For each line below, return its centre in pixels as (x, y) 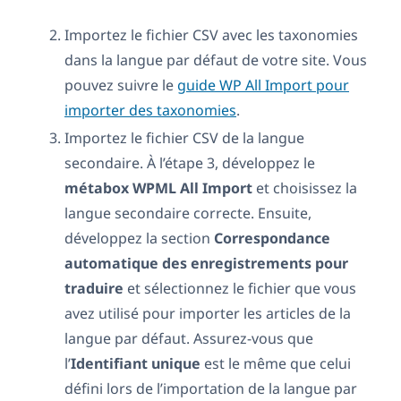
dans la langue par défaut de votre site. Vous (216, 60)
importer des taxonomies (150, 111)
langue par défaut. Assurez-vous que (189, 339)
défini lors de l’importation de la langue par (211, 389)
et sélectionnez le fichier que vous (240, 289)
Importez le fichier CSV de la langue (184, 138)
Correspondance (272, 239)
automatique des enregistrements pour (206, 264)
